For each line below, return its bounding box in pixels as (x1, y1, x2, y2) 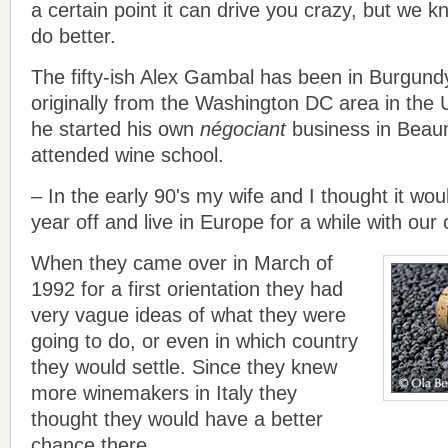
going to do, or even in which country (31, 329, 358, 352)
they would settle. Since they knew (31, 355, 337, 378)
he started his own (31, 117, 200, 140)
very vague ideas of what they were (31, 303, 346, 326)
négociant (200, 117, 286, 140)
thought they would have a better (31, 407, 323, 430)
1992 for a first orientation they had (31, 277, 343, 300)
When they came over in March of (31, 251, 333, 274)
